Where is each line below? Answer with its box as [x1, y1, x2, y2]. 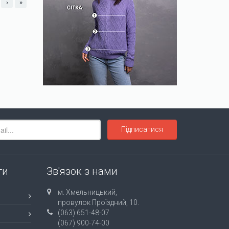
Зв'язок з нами [47, 165, 118, 178]
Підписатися [121, 125, 163, 134]
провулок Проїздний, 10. [58, 198, 139, 207]
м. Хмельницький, [58, 188, 117, 197]
